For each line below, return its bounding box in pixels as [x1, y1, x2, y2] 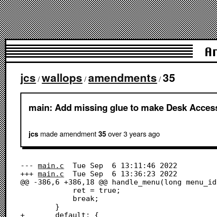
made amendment [38, 128, 98, 139]
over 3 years [108, 128, 146, 139]
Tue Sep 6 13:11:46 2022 [64, 161, 73, 170]
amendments [88, 70, 157, 86]
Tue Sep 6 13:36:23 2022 [64, 169, 73, 178]
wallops [42, 70, 83, 86]
